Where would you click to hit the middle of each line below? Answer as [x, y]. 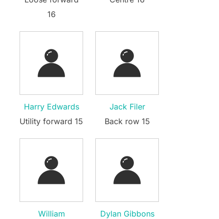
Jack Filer [127, 106]
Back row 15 [127, 121]
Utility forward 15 [51, 121]
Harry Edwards [51, 106]
